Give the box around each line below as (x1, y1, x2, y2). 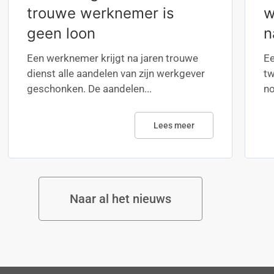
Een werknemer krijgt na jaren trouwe (27, 52, 199, 64)
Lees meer (153, 120, 194, 130)
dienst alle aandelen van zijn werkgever (27, 67, 206, 80)
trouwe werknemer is (27, 4, 175, 22)
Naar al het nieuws (70, 191, 171, 206)
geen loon (27, 24, 96, 42)
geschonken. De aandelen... (27, 83, 152, 95)
